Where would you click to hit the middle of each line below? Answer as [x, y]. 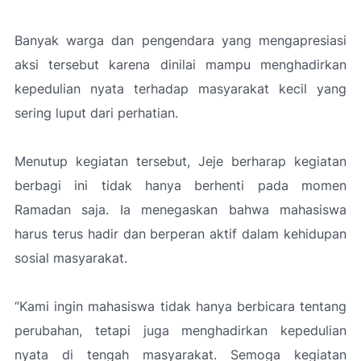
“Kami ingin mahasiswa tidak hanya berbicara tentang [180, 306]
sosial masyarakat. [71, 258]
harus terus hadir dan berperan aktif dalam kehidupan [180, 234]
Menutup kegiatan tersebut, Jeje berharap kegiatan [180, 161]
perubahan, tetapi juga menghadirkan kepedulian [180, 330]
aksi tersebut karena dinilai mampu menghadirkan [180, 64]
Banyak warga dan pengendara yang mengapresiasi [180, 40]
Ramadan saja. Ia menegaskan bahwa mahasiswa [180, 210]
